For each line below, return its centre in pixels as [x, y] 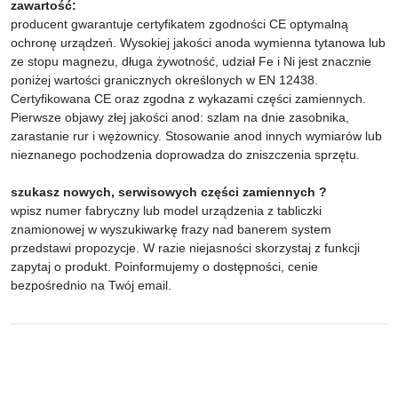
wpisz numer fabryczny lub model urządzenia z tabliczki [166, 211]
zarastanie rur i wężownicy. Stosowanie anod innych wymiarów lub [196, 136]
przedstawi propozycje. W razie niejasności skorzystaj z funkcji [185, 248]
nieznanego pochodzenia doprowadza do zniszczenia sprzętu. [185, 155]
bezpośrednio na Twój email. [91, 285]
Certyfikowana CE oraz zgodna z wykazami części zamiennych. [188, 99]
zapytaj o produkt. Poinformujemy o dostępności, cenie [164, 267]
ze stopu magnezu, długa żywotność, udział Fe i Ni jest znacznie [191, 61]
